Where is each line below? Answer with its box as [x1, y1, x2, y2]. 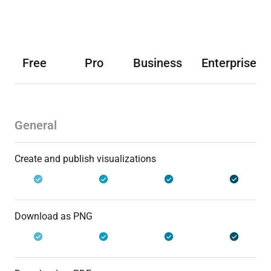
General [15, 117, 57, 132]
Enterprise [201, 55, 256, 70]
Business [133, 55, 182, 70]
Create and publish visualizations [15, 152, 156, 165]
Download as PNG [15, 211, 93, 222]
